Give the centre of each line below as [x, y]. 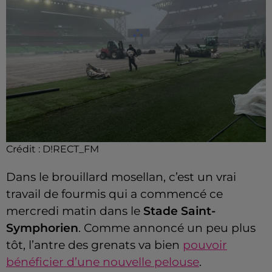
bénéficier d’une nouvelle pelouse [103, 262]
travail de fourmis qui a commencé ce [114, 194]
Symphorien [42, 228]
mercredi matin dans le [73, 211]
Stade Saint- [178, 211]
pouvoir [205, 245]
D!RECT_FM [71, 149]
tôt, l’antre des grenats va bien [94, 245]
